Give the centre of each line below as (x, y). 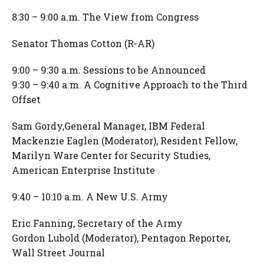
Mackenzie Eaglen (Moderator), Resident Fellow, (125, 141)
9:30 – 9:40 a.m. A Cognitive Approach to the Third (130, 85)
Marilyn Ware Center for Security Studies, (111, 155)
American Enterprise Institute (83, 170)
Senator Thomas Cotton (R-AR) (83, 43)
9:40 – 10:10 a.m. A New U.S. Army (90, 197)
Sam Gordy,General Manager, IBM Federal (108, 126)
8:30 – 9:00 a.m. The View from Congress (105, 17)
